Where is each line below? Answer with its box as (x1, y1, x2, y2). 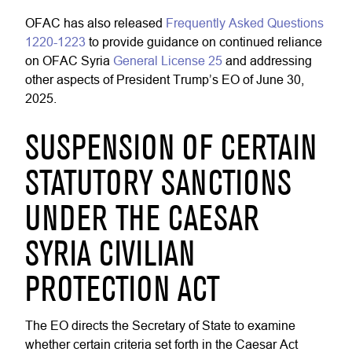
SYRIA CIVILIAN (25, 240, 195, 272)
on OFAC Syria (25, 53, 113, 68)
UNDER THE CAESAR (25, 205, 259, 236)
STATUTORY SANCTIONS (25, 170, 291, 201)
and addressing (222, 53, 312, 68)
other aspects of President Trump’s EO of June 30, (25, 72, 304, 86)
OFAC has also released (25, 16, 166, 30)
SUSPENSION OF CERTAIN (25, 134, 317, 166)
